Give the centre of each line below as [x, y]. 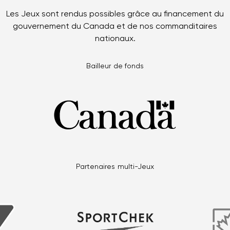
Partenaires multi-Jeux [115, 167]
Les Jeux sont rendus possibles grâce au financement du [115, 14]
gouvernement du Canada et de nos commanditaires [115, 26]
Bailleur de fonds [115, 66]
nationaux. [115, 39]
